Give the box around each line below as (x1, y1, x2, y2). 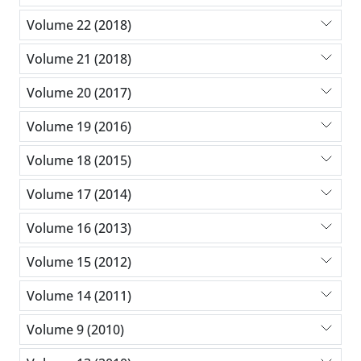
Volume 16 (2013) (27, 218, 131, 237)
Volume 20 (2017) (27, 83, 131, 102)
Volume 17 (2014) (27, 185, 131, 203)
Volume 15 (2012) (27, 252, 131, 271)
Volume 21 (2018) (27, 49, 131, 68)
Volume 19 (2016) (27, 117, 131, 135)
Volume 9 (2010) (27, 320, 124, 338)
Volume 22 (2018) (27, 15, 131, 34)
